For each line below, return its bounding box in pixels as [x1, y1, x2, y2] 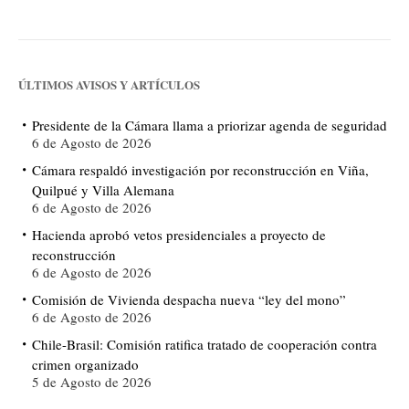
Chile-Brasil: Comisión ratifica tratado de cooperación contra [32, 334, 377, 353]
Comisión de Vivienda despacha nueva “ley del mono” [32, 289, 346, 309]
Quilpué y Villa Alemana [32, 180, 174, 199]
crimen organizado [32, 354, 139, 373]
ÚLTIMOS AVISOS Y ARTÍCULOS [18, 75, 200, 93]
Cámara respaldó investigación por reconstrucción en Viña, [32, 160, 369, 179]
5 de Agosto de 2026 [32, 372, 152, 391]
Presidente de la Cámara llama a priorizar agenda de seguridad [32, 115, 387, 134]
